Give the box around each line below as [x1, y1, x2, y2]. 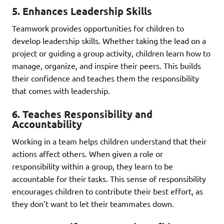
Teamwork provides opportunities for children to [12, 22, 184, 33]
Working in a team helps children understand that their [12, 135, 206, 146]
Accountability [12, 117, 82, 130]
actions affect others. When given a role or [12, 148, 163, 158]
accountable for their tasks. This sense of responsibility [12, 173, 206, 183]
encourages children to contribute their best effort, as [12, 185, 203, 196]
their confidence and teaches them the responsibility [12, 72, 199, 83]
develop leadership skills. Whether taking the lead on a [12, 35, 206, 45]
